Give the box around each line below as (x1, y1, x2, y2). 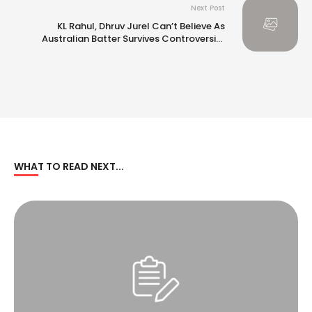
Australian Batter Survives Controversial (42, 31, 225, 45)
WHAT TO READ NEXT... (14, 159, 124, 174)
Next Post (191, 2, 225, 13)
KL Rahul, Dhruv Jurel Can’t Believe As (57, 19, 225, 33)
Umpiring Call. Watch (127, 44, 225, 58)
